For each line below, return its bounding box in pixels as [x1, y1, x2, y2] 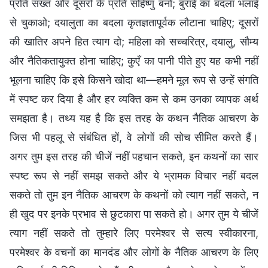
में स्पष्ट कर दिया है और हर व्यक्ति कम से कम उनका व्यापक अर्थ [10, 93, 258, 106]
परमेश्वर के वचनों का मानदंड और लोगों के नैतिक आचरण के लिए [10, 246, 258, 259]
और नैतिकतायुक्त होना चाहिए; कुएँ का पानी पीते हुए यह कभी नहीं [10, 54, 258, 68]
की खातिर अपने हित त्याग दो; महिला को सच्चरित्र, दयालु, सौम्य [10, 35, 258, 48]
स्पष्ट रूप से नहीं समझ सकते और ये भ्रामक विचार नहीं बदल [10, 169, 258, 182]
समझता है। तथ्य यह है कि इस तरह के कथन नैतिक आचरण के [10, 112, 258, 125]
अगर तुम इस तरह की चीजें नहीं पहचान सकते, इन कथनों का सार [10, 150, 258, 163]
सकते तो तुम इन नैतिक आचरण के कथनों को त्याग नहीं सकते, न [10, 188, 258, 202]
